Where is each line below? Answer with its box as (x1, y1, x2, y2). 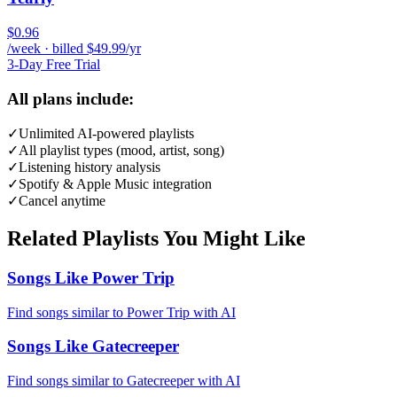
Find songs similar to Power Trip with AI (7, 304, 236, 320)
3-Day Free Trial (7, 56, 100, 72)
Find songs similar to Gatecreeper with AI (7, 373, 240, 389)
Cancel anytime (19, 193, 105, 209)
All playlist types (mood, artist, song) (19, 143, 224, 159)
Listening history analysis (19, 160, 160, 175)
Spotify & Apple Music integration (19, 176, 212, 192)
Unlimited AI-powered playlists (19, 126, 194, 142)
